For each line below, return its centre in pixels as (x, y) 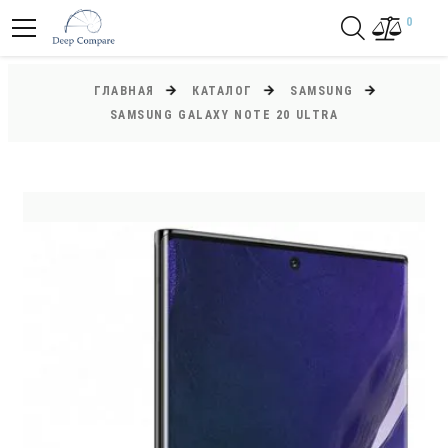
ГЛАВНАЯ (125, 91)
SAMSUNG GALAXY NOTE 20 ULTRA (224, 115)
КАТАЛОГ (222, 91)
